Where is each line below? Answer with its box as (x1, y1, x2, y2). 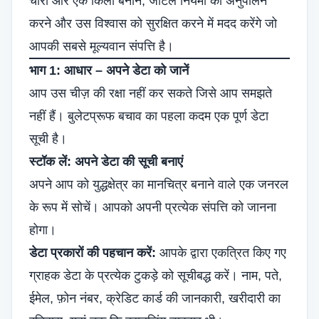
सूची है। (29, 132, 67, 146)
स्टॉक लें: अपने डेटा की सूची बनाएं (29, 155, 183, 169)
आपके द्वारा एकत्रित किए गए (156, 246, 286, 260)
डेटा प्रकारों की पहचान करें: (29, 246, 156, 260)
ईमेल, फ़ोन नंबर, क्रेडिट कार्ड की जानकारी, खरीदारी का (29, 291, 281, 305)
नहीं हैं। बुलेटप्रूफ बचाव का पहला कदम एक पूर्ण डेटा (29, 109, 268, 123)
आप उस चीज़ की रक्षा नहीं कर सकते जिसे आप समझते (29, 86, 272, 100)
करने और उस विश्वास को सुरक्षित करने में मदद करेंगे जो (29, 16, 277, 31)
